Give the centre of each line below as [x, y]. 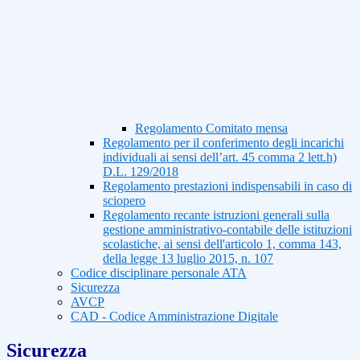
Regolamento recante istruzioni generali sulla [216, 215]
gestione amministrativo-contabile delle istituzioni [227, 230]
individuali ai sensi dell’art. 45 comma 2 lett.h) [220, 157]
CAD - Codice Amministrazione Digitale [174, 317]
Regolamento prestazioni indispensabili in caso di [227, 186]
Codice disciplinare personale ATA [159, 273]
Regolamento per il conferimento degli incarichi [223, 143]
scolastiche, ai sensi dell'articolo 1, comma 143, [222, 244]
